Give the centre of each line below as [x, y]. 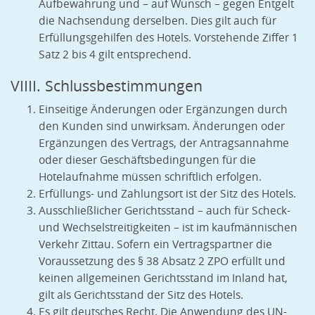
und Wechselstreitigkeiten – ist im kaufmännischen [168, 228]
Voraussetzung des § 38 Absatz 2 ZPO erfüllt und [162, 262]
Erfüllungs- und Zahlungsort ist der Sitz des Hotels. [167, 194]
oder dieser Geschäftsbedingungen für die [147, 160]
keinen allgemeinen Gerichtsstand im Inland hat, [163, 278]
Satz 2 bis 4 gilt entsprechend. [115, 55]
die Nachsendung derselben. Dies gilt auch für [157, 21]
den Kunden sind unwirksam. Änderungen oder [162, 127]
